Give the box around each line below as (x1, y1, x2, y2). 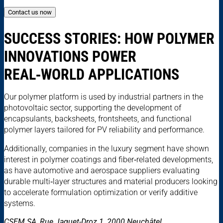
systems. (4, 199, 35, 209)
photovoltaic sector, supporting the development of (4, 103, 181, 113)
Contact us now (8, 8, 52, 16)
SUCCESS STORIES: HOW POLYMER (4, 30, 215, 48)
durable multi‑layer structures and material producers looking (4, 177, 218, 187)
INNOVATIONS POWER (4, 48, 136, 66)
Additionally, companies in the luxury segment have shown (4, 144, 209, 154)
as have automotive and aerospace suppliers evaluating (4, 166, 200, 176)
